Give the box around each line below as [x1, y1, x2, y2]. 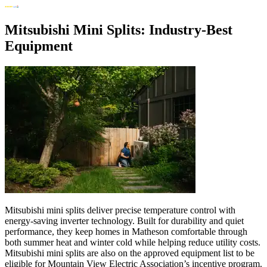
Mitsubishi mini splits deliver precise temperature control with [5, 204, 235, 215]
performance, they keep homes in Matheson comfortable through [5, 226, 247, 237]
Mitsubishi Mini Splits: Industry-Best [5, 21, 232, 38]
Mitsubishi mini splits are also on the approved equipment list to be [5, 247, 254, 258]
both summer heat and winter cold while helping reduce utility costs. [5, 237, 260, 247]
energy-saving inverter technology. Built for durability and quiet [5, 215, 244, 226]
